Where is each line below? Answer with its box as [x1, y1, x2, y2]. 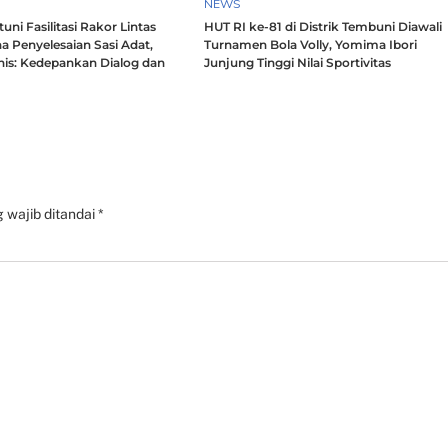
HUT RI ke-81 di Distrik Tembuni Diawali [204, 19, 443, 35]
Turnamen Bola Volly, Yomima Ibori [204, 37, 418, 53]
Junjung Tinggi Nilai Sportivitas [204, 55, 392, 71]
